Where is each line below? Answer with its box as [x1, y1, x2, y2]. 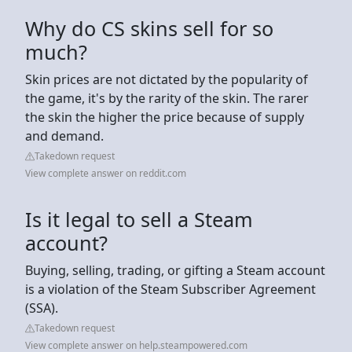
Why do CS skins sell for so [25, 14, 273, 42]
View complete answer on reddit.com [25, 166, 186, 180]
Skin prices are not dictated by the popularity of [25, 70, 308, 88]
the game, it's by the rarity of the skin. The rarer [25, 89, 309, 107]
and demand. [25, 126, 104, 145]
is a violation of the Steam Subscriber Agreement [25, 280, 316, 298]
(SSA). [25, 299, 58, 317]
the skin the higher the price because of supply [25, 108, 304, 126]
